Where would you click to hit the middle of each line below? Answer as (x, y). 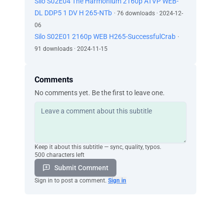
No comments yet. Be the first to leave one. (100, 93)
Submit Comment (81, 168)
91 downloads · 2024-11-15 (71, 49)
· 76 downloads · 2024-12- (148, 13)
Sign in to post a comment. (71, 181)
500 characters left (59, 155)
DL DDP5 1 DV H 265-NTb (73, 13)
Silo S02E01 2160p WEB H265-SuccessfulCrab (105, 37)
